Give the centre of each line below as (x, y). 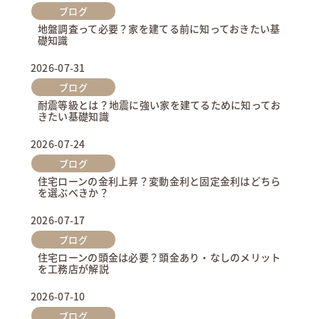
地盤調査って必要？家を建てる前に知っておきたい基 (159, 29)
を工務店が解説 (73, 269)
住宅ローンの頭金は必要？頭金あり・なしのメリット (159, 257)
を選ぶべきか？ (73, 193)
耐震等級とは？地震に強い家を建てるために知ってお (159, 105)
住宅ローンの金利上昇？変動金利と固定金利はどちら (159, 181)
